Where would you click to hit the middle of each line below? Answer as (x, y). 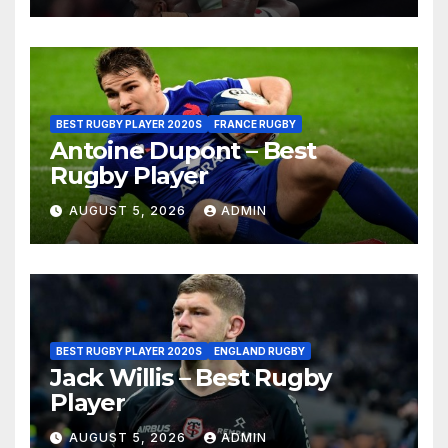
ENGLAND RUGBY (259, 350)
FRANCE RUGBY (255, 123)
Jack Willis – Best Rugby (191, 377)
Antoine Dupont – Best (183, 150)
